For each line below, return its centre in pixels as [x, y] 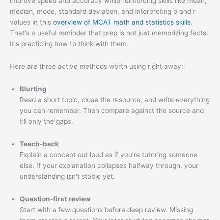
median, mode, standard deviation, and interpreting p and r [103, 12]
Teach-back [39, 144]
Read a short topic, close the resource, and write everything [115, 100]
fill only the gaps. [46, 122]
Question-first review [55, 199]
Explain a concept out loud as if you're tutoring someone [109, 155]
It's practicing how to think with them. [69, 44]
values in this [31, 22]
